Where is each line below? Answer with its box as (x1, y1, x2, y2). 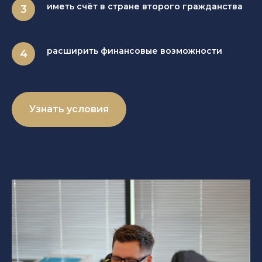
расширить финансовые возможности (47, 46, 222, 56)
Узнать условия (29, 103, 109, 115)
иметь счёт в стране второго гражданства (47, 1, 243, 12)
